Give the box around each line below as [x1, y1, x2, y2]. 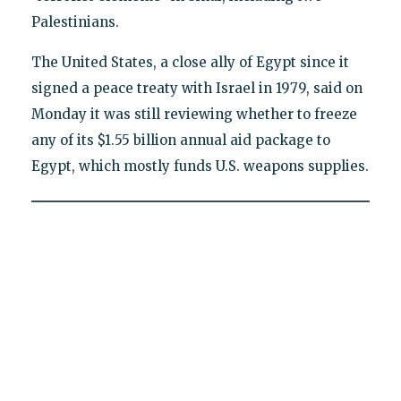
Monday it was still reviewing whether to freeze [30, 106, 357, 124]
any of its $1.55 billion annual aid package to [30, 132, 330, 149]
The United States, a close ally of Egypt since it [30, 54, 349, 72]
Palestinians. [30, 13, 119, 31]
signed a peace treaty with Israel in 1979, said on [30, 80, 363, 98]
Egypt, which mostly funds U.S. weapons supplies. [30, 158, 369, 175]
